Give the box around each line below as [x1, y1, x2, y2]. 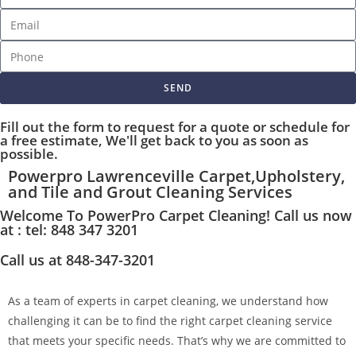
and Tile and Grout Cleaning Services [8, 181, 292, 203]
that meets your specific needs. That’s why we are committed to [8, 333, 346, 348]
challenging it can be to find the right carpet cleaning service [8, 313, 332, 328]
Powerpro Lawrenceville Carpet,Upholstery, [8, 165, 345, 187]
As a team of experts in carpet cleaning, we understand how [8, 293, 328, 308]
